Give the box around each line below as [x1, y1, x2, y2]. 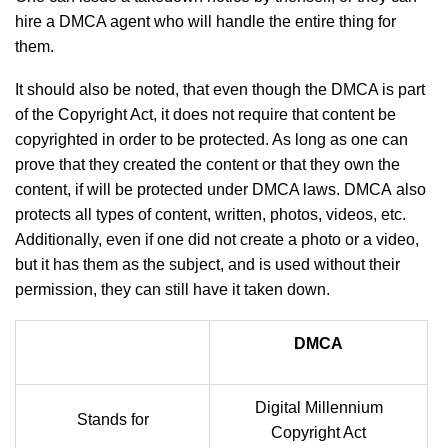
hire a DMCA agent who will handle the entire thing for [15, 13, 396, 30]
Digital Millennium [254, 399, 383, 416]
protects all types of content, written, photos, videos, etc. [15, 206, 406, 223]
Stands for [76, 411, 149, 428]
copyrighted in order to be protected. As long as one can [15, 131, 408, 148]
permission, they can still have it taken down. [15, 281, 330, 298]
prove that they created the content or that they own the [15, 156, 400, 173]
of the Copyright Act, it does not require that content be [15, 106, 396, 123]
